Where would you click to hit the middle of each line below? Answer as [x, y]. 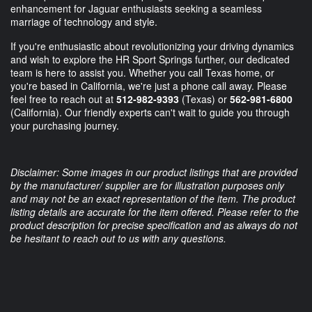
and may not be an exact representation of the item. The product [153, 199]
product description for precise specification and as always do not [154, 225]
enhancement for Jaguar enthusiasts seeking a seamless [136, 9]
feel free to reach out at [63, 99]
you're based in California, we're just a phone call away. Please [149, 86]
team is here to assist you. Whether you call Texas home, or [142, 73]
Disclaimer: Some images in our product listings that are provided [154, 172]
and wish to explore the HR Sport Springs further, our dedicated [150, 60]
